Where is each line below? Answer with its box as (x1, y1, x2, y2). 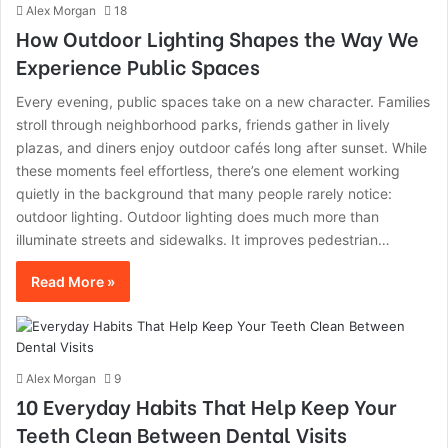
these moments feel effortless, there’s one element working (16, 162, 400, 179)
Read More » (31, 273, 115, 290)
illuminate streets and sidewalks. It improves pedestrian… (16, 231, 390, 248)
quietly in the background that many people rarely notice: (16, 185, 392, 202)
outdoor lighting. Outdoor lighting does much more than (16, 208, 379, 225)
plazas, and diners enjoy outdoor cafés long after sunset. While (16, 139, 427, 156)
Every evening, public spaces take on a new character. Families (16, 93, 430, 110)
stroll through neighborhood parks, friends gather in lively (16, 116, 390, 133)
